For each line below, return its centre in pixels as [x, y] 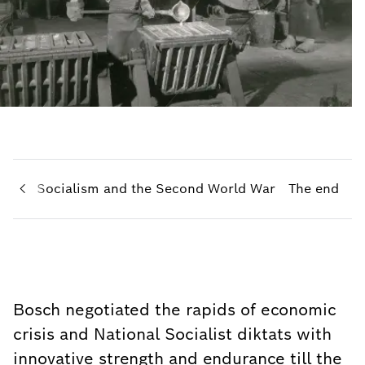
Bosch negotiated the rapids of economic [175, 310]
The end [314, 189]
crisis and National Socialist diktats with [172, 334]
